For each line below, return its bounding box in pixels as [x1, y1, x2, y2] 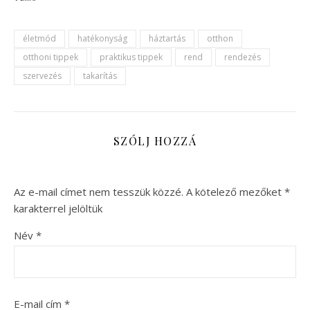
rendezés [224, 51, 261, 64]
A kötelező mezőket [186, 185, 284, 199]
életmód [23, 33, 56, 45]
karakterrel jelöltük [14, 201, 102, 216]
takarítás [83, 70, 117, 82]
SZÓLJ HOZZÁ [113, 134, 197, 149]
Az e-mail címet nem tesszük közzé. [14, 185, 183, 199]
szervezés [23, 70, 62, 82]
